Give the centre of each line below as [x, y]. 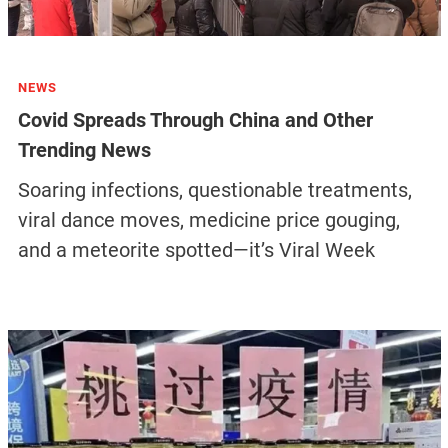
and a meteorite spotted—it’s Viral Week [196, 250]
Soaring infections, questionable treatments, [214, 190]
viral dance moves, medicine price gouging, [208, 220]
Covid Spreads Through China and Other [195, 120]
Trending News [84, 150]
